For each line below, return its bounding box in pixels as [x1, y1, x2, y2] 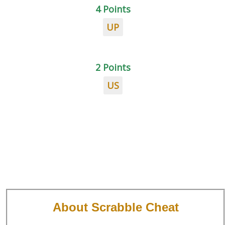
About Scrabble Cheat [52, 200, 179, 214]
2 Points [95, 61, 131, 73]
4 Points [95, 3, 131, 15]
